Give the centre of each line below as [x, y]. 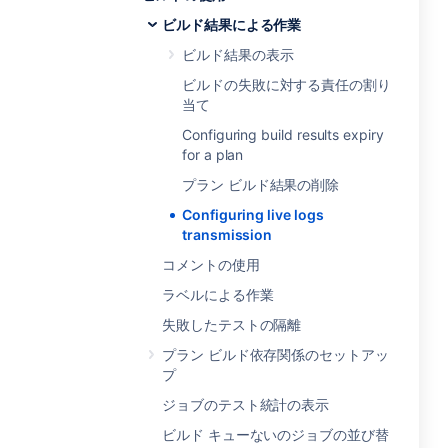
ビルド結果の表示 [238, 54]
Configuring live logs [253, 214]
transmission [227, 234]
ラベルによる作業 [218, 294]
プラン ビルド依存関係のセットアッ [275, 354]
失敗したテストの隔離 [232, 324]
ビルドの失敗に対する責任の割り [286, 84]
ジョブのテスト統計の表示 [246, 404]
